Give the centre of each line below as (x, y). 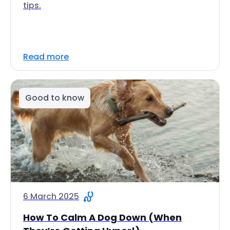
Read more (46, 57)
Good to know (55, 98)
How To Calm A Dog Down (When (102, 217)
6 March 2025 (51, 196)
